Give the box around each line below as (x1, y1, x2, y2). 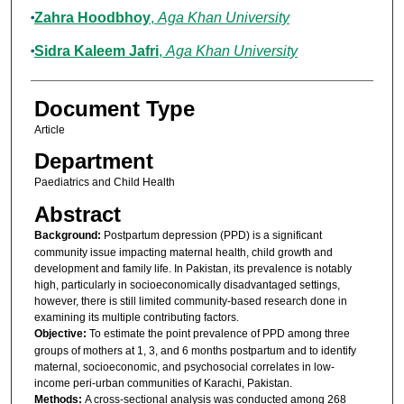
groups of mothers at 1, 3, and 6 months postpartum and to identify (33, 344, 356, 357)
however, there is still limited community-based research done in (33, 294, 347, 308)
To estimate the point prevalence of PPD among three (88, 326, 350, 340)
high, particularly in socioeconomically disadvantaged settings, (33, 278, 340, 291)
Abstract (33, 201, 121, 226)
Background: (33, 228, 104, 242)
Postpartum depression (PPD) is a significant (103, 228, 322, 242)
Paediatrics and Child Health (33, 176, 175, 189)
